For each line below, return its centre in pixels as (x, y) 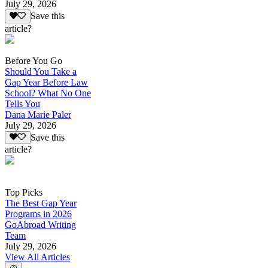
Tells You (22, 103)
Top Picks (24, 193)
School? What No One (48, 93)
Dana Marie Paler (38, 114)
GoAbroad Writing (40, 225)
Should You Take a (41, 71)
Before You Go (33, 60)
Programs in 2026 (38, 214)
